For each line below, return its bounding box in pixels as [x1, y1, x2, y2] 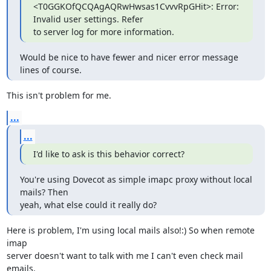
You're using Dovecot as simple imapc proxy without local [19, 174, 252, 185]
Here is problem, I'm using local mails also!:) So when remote [6, 224, 255, 236]
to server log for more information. [33, 26, 174, 38]
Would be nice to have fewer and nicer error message [19, 51, 238, 63]
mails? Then [19, 186, 68, 198]
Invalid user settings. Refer [33, 13, 143, 25]
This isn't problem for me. [6, 90, 111, 101]
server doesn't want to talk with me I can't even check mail [6, 250, 243, 261]
